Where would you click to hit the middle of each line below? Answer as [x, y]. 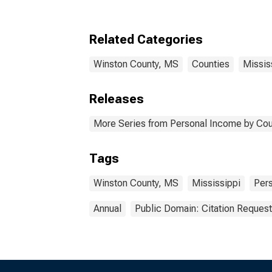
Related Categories [146, 39]
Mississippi [216, 183]
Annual [107, 209]
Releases [117, 99]
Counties [211, 64]
